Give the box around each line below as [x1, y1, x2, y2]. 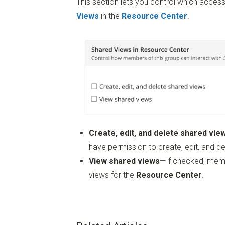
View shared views [89, 156, 160, 166]
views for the [89, 170, 136, 180]
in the [99, 11, 122, 21]
